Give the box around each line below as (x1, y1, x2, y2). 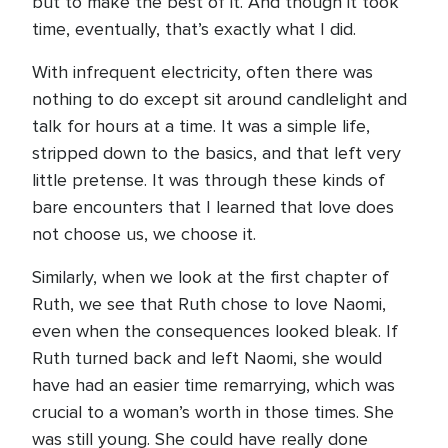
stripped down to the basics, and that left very (32, 142, 401, 164)
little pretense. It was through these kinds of (32, 169, 385, 191)
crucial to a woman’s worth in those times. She (32, 401, 394, 423)
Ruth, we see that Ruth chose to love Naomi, (32, 293, 386, 315)
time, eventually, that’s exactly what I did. (32, 18, 356, 40)
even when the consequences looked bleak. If (32, 320, 398, 342)
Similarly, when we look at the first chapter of (32, 266, 389, 288)
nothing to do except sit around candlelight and (32, 88, 407, 110)
